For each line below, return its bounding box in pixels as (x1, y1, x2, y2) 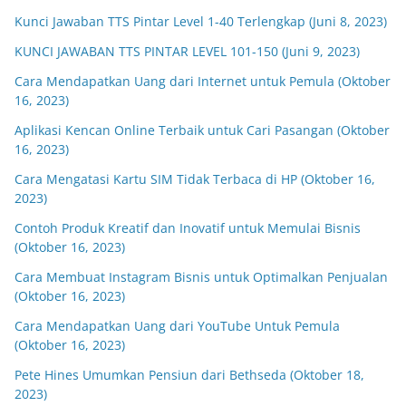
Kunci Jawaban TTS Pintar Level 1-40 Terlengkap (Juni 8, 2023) (14, 13, 387, 30)
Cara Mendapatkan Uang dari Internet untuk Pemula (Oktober (14, 72, 391, 90)
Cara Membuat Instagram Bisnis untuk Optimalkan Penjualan (14, 268, 388, 285)
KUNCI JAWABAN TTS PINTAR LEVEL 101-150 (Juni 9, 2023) (14, 43, 360, 60)
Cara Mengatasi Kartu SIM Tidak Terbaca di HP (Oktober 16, (14, 170, 375, 188)
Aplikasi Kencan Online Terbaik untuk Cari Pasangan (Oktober (14, 121, 390, 139)
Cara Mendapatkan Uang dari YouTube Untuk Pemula (14, 317, 340, 334)
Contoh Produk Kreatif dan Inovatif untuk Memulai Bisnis (14, 219, 361, 237)
